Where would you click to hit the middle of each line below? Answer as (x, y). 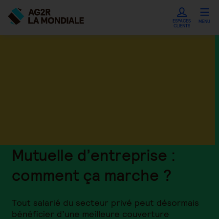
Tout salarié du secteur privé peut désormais (105, 203)
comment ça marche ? (92, 175)
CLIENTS (182, 26)
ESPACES (182, 21)
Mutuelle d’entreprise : (94, 155)
